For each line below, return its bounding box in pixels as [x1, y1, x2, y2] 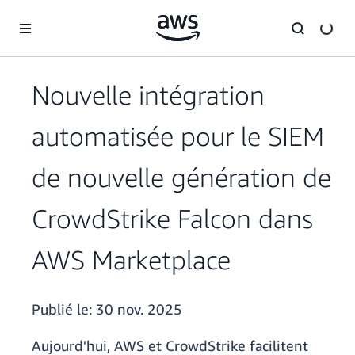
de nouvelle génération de [32, 162, 331, 193]
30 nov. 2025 [96, 300, 182, 319]
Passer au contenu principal [7, 9, 142, 22]
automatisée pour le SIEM [32, 120, 324, 152]
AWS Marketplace [32, 244, 231, 276]
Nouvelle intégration [32, 79, 265, 111]
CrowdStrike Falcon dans [32, 203, 313, 235]
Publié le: [32, 300, 96, 319]
